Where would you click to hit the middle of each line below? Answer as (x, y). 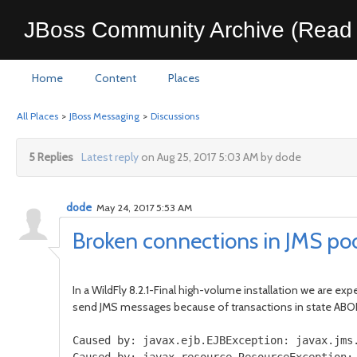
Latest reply (110, 157)
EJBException (245, 340)
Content (116, 78)
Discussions (175, 116)
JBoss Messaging (104, 116)
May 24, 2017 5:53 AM (143, 208)
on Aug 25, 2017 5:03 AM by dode (220, 157)
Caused (92, 340)
